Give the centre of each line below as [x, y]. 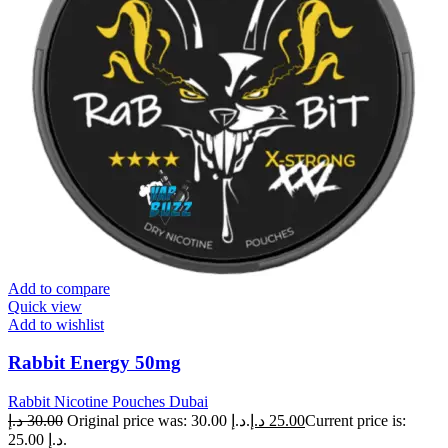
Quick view [45, 306]
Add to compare [59, 288]
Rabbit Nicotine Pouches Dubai [108, 401]
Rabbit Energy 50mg [94, 363]
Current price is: [355, 420]
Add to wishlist [56, 324]
